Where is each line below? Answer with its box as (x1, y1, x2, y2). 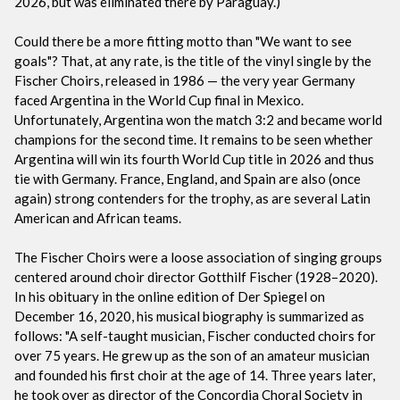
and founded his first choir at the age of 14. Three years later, (14, 366, 375, 383)
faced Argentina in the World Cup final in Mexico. (14, 91, 304, 108)
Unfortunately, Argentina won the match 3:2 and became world (14, 111, 382, 128)
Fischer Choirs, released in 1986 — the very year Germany (14, 71, 355, 88)
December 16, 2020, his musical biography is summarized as (14, 307, 364, 324)
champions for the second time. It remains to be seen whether (14, 130, 373, 147)
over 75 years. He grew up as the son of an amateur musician (14, 346, 370, 363)
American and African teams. (14, 209, 181, 226)
